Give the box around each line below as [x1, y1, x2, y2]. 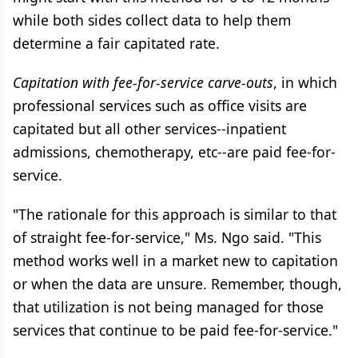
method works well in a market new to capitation [13, 251, 338, 270]
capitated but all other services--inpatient [13, 119, 286, 138]
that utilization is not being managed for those [13, 297, 324, 316]
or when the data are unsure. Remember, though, [13, 274, 342, 293]
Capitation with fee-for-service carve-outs [13, 73, 273, 92]
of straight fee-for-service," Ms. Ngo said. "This [13, 228, 321, 247]
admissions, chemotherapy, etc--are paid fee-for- [13, 142, 336, 161]
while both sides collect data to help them [13, 10, 291, 30]
